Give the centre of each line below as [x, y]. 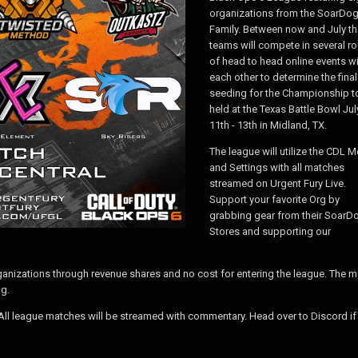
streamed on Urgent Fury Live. [278, 183]
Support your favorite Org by [274, 199]
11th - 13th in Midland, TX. [268, 125]
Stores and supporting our [270, 231]
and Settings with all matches [277, 167]
